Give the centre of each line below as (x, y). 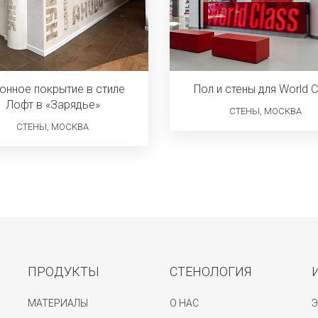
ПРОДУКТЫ (64, 272)
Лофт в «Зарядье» (53, 105)
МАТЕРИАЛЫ (58, 303)
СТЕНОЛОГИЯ (210, 272)
